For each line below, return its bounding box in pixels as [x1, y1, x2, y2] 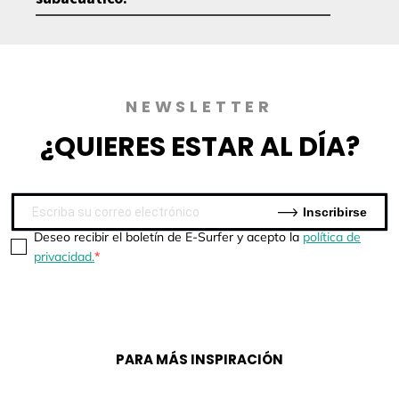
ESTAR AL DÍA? [170, 128, 360, 166]
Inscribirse [303, 204, 367, 219]
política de [303, 229, 361, 246]
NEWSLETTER [126, 95, 273, 118]
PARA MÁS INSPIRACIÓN [116, 350, 283, 369]
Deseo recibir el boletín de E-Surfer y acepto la [34, 229, 303, 246]
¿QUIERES [39, 128, 171, 166]
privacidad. [34, 248, 94, 265]
